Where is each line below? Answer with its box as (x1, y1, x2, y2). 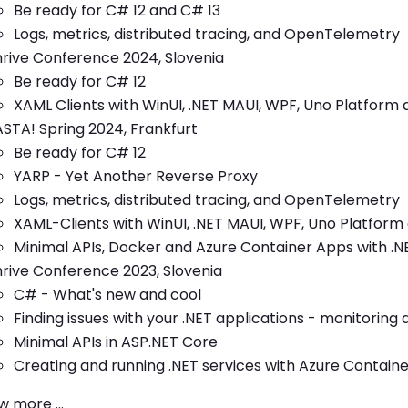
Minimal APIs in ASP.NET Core (14, 331, 218, 352)
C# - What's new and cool (14, 284, 201, 305)
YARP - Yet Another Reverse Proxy (14, 166, 258, 187)
